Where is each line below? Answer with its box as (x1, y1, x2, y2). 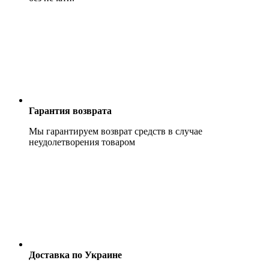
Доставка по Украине (29, 249, 122, 260)
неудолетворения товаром (29, 136, 135, 147)
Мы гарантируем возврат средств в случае (29, 125, 202, 136)
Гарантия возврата (29, 105, 112, 116)
